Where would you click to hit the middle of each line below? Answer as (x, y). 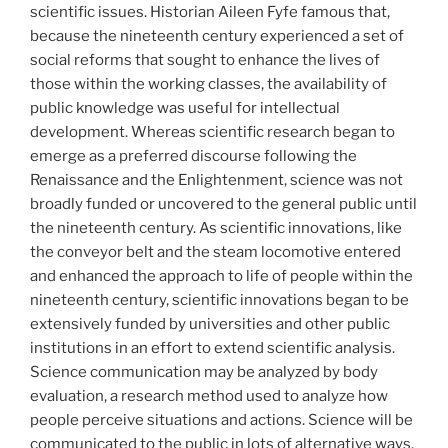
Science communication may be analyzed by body (204, 372)
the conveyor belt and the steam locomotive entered (215, 252)
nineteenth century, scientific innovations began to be (219, 300)
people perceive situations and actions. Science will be (221, 420)
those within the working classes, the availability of (208, 84)
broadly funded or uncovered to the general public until (223, 204)
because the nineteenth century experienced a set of (217, 36)
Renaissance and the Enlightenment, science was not (216, 180)
